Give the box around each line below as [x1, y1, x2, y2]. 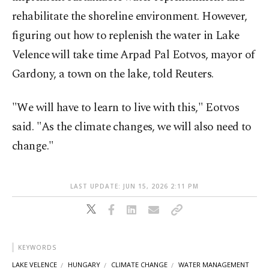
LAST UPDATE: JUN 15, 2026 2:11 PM [70, 182, 199, 191]
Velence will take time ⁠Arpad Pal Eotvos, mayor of [12, 46, 255, 64]
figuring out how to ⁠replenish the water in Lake [12, 27, 240, 45]
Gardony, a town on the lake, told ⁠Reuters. [12, 65, 214, 83]
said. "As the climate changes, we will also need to [12, 118, 252, 136]
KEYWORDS [18, 243, 56, 252]
